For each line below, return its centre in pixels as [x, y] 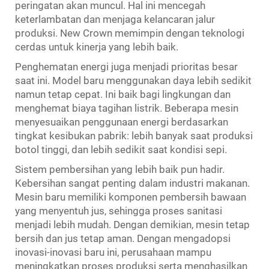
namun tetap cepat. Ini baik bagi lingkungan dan [123, 94]
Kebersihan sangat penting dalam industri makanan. [132, 183]
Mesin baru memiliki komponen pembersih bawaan [131, 197]
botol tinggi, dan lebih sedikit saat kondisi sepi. [121, 149]
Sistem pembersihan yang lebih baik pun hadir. [120, 169]
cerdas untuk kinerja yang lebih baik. [97, 47]
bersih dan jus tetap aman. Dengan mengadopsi [123, 238]
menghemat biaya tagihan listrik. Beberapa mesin [127, 108]
